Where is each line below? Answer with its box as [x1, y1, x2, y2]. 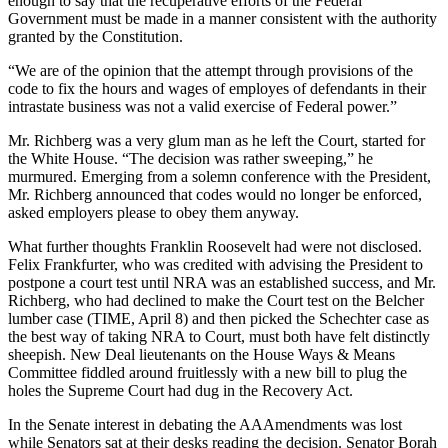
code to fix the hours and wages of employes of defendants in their [8, 79, 426, 97]
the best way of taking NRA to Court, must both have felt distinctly [8, 327, 430, 345]
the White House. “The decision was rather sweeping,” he [8, 149, 373, 167]
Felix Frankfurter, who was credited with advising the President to [8, 255, 423, 273]
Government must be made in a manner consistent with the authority [8, 9, 437, 27]
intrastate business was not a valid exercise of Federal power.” [8, 97, 397, 115]
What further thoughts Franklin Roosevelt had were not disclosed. [8, 237, 422, 255]
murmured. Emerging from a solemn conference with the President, [8, 167, 431, 185]
